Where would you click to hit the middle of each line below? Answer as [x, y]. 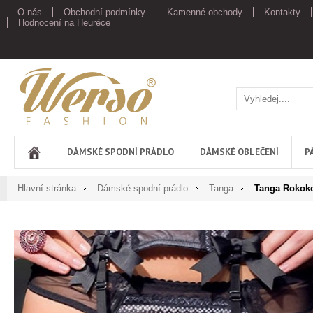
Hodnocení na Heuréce [64, 23]
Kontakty [282, 12]
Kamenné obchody [205, 12]
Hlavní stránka [47, 188]
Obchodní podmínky [104, 12]
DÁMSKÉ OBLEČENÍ [239, 152]
